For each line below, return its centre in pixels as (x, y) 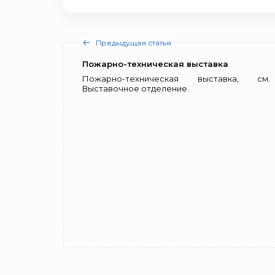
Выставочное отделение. (136, 88)
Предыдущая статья (134, 43)
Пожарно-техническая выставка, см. (176, 79)
